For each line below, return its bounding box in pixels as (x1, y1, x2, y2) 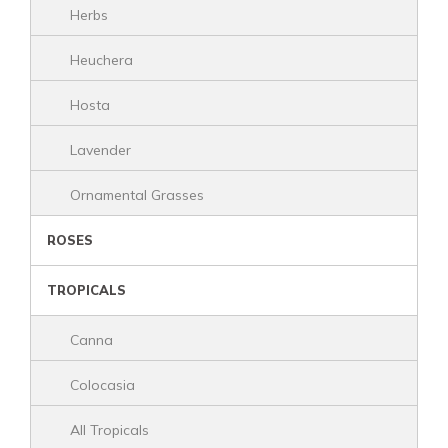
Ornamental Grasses (70, 186, 204, 204)
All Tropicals (70, 421, 149, 439)
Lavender (70, 141, 131, 159)
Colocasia (70, 376, 135, 394)
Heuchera (70, 51, 133, 69)
